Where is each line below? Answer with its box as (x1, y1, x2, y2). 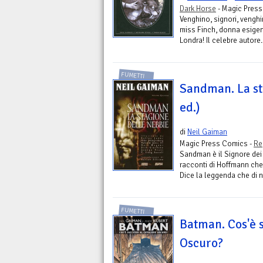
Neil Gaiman (187, 127, 227, 137)
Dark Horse (180, 3, 216, 14)
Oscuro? (180, 235, 223, 251)
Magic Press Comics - (180, 139, 254, 149)
